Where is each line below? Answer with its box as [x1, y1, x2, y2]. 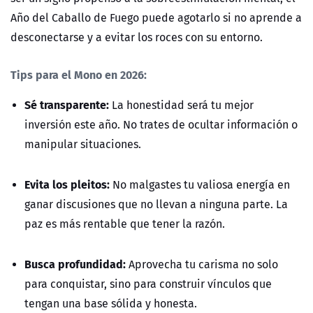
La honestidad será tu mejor [109, 96, 254, 114]
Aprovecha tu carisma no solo [126, 256, 278, 273]
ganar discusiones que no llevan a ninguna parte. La [24, 196, 288, 213]
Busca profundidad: [24, 255, 126, 273]
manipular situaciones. [24, 136, 141, 153]
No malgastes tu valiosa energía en [112, 176, 290, 194]
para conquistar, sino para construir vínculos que [24, 275, 272, 293]
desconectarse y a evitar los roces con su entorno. [10, 29, 263, 46]
